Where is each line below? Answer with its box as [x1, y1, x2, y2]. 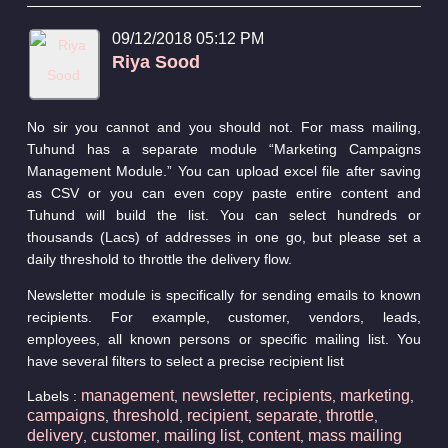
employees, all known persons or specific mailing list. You [26, 330, 422, 347]
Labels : [26, 387, 81, 404]
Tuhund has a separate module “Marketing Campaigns [26, 140, 422, 157]
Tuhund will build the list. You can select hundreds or [26, 206, 422, 223]
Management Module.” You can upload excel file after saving [26, 162, 422, 179]
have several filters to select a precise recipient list [26, 352, 344, 369]
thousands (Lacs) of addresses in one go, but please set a [26, 228, 422, 245]
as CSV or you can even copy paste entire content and [26, 184, 422, 201]
